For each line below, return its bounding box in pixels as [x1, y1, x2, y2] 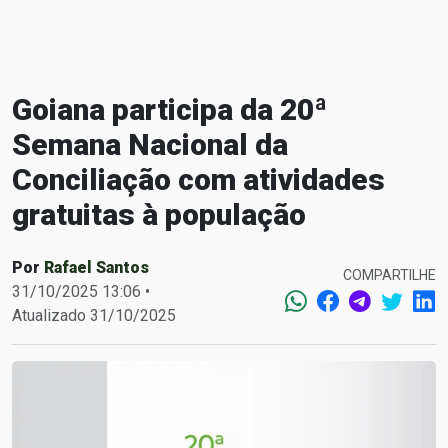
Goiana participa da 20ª [12, 92, 327, 127]
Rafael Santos [44, 258, 149, 277]
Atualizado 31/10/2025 [12, 306, 176, 325]
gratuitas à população [12, 197, 306, 232]
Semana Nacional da [12, 127, 288, 162]
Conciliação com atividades [12, 162, 385, 197]
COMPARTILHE [343, 266, 436, 283]
